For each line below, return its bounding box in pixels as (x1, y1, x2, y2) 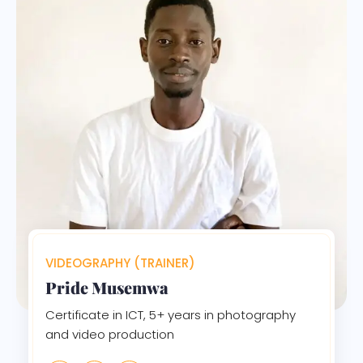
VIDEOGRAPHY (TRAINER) (45, 254, 195, 271)
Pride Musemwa (45, 275, 169, 298)
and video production (45, 325, 174, 343)
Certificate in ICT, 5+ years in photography (45, 305, 296, 323)
